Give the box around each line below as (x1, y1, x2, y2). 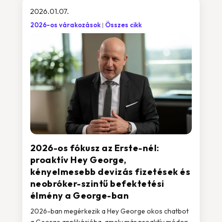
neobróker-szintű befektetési (30, 178, 165, 189)
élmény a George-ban (30, 190, 129, 201)
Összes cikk (105, 21, 142, 29)
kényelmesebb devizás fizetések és (30, 166, 191, 177)
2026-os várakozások (30, 21, 101, 29)
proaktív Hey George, (30, 154, 127, 166)
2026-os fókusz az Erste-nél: (30, 142, 160, 154)
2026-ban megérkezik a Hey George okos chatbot (30, 207, 189, 216)
